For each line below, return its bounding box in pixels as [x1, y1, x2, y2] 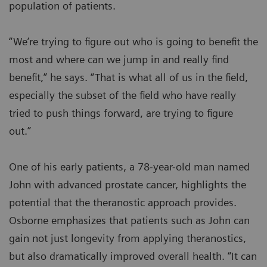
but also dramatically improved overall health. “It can [9, 249, 257, 262]
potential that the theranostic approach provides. [9, 195, 237, 209]
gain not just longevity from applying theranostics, [9, 231, 246, 244]
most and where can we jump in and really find [9, 52, 229, 66]
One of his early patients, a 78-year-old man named [9, 160, 250, 173]
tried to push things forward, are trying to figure [9, 106, 233, 119]
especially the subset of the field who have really [9, 88, 236, 101]
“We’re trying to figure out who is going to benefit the [9, 35, 258, 48]
